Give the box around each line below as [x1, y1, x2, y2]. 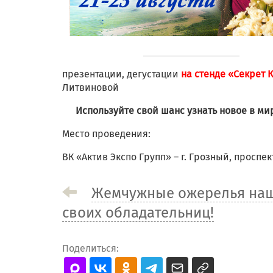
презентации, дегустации [62, 68, 181, 80]
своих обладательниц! [62, 204, 214, 222]
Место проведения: [62, 128, 151, 140]
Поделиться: [62, 243, 119, 255]
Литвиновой [62, 82, 119, 94]
